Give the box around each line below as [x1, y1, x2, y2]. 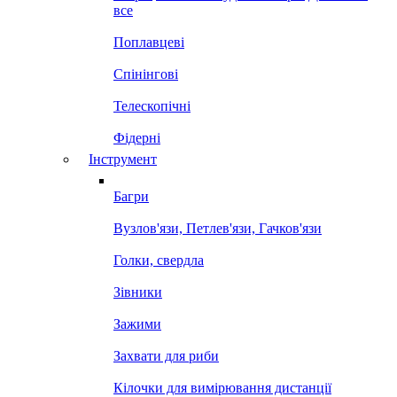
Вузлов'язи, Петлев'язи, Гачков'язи [113, 221, 322, 236]
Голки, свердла [113, 253, 204, 268]
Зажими [113, 316, 161, 331]
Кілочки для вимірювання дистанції [113, 380, 331, 395]
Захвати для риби [113, 348, 219, 363]
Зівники [113, 284, 162, 300]
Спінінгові [113, 66, 178, 82]
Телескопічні [113, 98, 191, 113]
